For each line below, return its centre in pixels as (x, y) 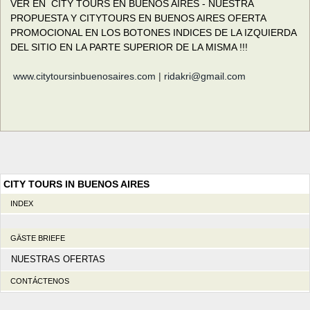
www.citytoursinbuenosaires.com (84, 76)
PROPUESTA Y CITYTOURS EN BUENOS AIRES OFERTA (138, 18)
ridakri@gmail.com (205, 76)
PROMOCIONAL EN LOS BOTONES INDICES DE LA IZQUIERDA (153, 33)
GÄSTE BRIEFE (37, 238)
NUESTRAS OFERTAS (58, 260)
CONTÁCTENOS (39, 281)
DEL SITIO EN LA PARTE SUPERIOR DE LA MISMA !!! (129, 47)
